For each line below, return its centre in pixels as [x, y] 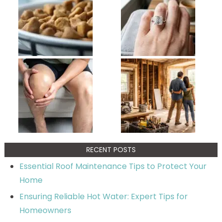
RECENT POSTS [111, 149]
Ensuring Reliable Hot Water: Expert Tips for [103, 196]
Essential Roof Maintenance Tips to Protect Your [113, 166]
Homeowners [45, 210]
